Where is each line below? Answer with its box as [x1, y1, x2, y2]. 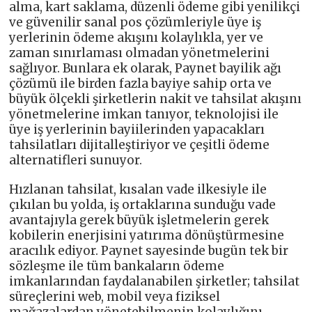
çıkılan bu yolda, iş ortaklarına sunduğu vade [9, 197, 276, 213]
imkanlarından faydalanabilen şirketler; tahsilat [9, 274, 300, 290]
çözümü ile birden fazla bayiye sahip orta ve [9, 76, 272, 92]
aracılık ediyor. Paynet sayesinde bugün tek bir [9, 243, 289, 259]
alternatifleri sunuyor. [9, 153, 143, 169]
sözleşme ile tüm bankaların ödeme [9, 258, 225, 274]
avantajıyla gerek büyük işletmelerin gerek [9, 212, 270, 228]
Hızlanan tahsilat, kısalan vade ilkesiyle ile [9, 182, 267, 198]
